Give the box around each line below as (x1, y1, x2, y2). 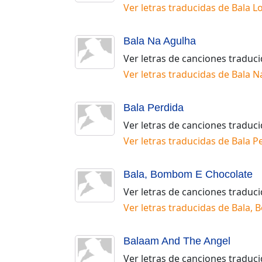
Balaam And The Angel (123, 235, 230, 247)
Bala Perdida (123, 101, 184, 113)
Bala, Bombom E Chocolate (123, 168, 253, 180)
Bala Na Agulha (123, 35, 196, 47)
